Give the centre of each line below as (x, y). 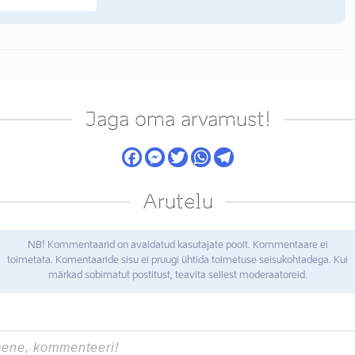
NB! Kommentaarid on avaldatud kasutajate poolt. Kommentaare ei (177, 246)
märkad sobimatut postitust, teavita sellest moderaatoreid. (177, 276)
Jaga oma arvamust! (177, 119)
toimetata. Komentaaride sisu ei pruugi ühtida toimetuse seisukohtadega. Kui (177, 261)
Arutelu (177, 202)
